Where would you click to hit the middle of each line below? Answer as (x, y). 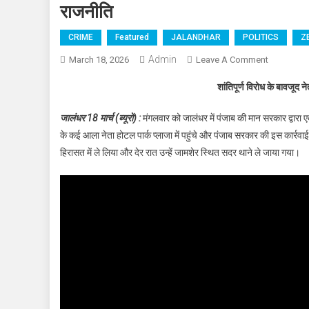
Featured (132, 37)
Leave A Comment (232, 59)
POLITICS (261, 37)
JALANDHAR (196, 37)
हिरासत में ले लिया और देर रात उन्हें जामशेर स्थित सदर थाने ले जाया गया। (180, 152)
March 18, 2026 (99, 59)
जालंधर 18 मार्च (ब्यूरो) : (100, 118)
